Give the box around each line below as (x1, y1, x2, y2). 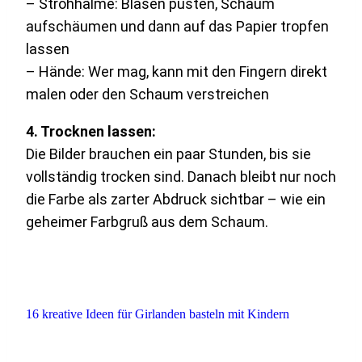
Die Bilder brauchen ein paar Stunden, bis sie (26, 145, 311, 163)
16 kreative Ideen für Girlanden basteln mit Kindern (26, 307, 289, 322)
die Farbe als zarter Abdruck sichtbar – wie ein (26, 191, 326, 208)
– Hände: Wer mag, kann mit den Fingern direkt (26, 63, 327, 81)
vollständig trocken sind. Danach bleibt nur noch (26, 168, 336, 186)
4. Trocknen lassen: (26, 123, 156, 141)
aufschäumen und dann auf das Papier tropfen (26, 18, 329, 36)
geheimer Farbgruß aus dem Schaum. (26, 213, 268, 231)
